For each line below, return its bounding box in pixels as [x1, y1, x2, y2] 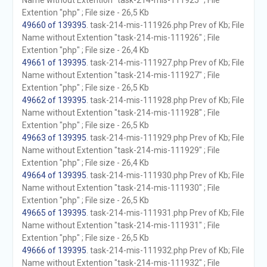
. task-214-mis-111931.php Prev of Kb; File [86, 208, 244, 218]
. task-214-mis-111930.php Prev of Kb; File [86, 170, 244, 180]
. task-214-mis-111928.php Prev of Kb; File [86, 95, 244, 105]
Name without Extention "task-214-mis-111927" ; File [21, 70, 220, 80]
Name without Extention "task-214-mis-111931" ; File [21, 221, 220, 230]
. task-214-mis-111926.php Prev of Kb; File [86, 20, 244, 30]
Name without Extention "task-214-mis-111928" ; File [21, 108, 220, 117]
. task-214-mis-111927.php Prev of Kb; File [86, 58, 244, 67]
